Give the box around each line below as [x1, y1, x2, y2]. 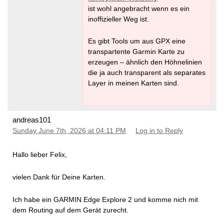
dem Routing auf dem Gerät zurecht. [12, 205, 128, 214]
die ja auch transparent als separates [88, 68, 205, 77]
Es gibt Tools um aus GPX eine [88, 37, 185, 45]
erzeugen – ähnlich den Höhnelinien [88, 58, 202, 66]
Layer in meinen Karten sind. [88, 79, 179, 87]
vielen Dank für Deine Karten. [12, 173, 105, 181]
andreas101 [12, 115, 51, 124]
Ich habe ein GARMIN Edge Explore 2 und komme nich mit [12, 195, 198, 203]
